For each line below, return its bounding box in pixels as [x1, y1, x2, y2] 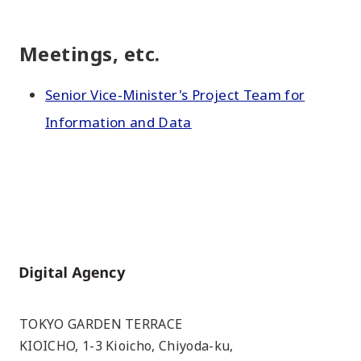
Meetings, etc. [19, 40, 160, 67]
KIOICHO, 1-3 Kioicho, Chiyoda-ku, [19, 337, 234, 355]
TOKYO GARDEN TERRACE [19, 315, 183, 333]
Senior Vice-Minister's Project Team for [45, 85, 305, 104]
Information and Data [45, 113, 192, 131]
